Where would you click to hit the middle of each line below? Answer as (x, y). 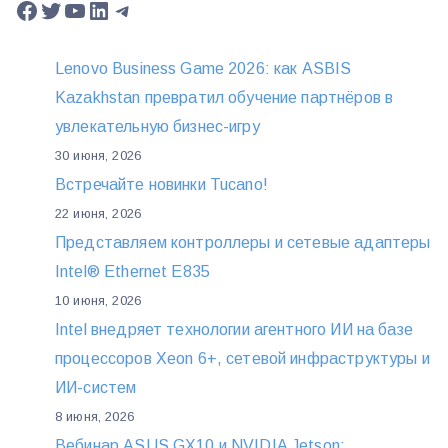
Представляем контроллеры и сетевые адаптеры (243, 243)
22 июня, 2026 (98, 214)
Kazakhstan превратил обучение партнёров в (224, 98)
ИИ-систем (96, 388)
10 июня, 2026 (98, 301)
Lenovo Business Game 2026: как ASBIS (203, 69)
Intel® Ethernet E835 (132, 272)
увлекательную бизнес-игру (157, 127)
